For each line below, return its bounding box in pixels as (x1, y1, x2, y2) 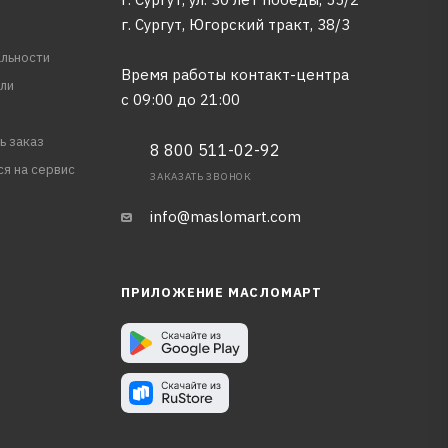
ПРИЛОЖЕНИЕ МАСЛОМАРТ (120, 284, 322, 301)
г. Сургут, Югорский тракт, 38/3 (120, 15, 350, 34)
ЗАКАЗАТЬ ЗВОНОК (149, 170, 252, 183)
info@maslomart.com (149, 207, 301, 226)
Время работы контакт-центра (120, 65, 349, 84)
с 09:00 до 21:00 (120, 90, 240, 109)
